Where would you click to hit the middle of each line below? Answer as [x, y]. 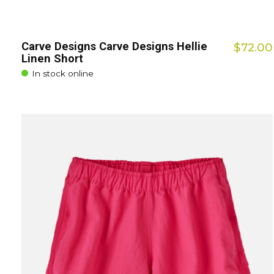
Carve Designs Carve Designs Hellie [114, 46]
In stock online [63, 74]
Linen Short [52, 59]
